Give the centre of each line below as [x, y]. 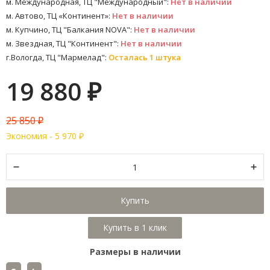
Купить [135, 201]
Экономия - [30, 136]
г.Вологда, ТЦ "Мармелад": [57, 58]
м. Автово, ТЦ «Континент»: [59, 16]
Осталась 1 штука [145, 58]
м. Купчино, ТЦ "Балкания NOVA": [70, 30]
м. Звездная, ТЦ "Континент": [63, 44]
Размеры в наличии [135, 252]
